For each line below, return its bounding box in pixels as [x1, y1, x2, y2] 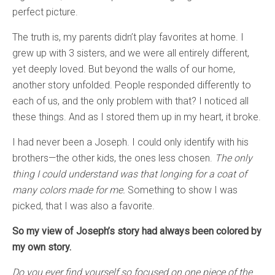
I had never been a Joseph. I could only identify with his [12, 136, 249, 148]
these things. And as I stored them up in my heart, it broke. [12, 111, 261, 123]
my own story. [12, 241, 71, 253]
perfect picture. [12, 6, 78, 18]
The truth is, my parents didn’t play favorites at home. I [12, 31, 244, 43]
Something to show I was [128, 184, 238, 196]
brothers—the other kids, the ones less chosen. [12, 152, 215, 164]
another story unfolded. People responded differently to [12, 79, 251, 91]
